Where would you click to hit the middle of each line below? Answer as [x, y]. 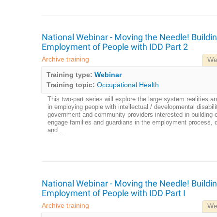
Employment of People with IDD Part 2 [115, 47]
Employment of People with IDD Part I [113, 193]
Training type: [69, 75]
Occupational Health [128, 85]
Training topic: [70, 85]
